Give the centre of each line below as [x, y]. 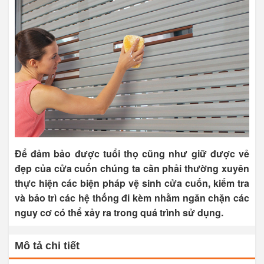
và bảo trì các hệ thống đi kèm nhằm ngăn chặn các [132, 198]
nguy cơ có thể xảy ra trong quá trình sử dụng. [119, 213]
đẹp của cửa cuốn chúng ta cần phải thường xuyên [132, 169]
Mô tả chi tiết [47, 246]
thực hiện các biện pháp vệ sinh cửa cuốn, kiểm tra [132, 183]
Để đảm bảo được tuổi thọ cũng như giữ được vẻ [132, 154]
